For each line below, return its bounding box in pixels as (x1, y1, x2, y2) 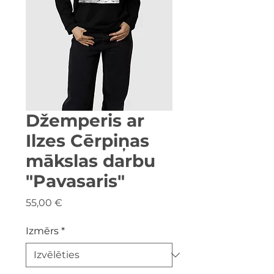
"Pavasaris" (26, 170, 125, 191)
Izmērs (26, 224, 59, 237)
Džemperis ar (26, 109, 144, 131)
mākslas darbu (26, 150, 155, 171)
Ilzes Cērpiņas (26, 130, 149, 151)
